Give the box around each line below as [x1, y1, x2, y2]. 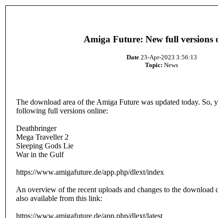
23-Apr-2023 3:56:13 [139, 54, 197, 61]
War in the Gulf [16, 150, 64, 159]
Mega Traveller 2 [16, 133, 69, 141]
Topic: [145, 61, 163, 69]
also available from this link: [16, 194, 102, 202]
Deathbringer [16, 124, 56, 132]
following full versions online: [16, 107, 108, 115]
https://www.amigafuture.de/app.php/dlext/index [16, 168, 164, 176]
